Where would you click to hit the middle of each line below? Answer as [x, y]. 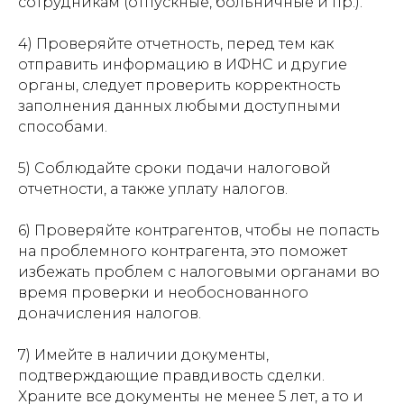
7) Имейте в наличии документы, [143, 355]
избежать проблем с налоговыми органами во [199, 272]
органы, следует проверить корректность [179, 85]
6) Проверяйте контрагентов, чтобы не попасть [199, 230]
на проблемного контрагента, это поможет [183, 251]
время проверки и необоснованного [163, 293]
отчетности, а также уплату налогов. [153, 189]
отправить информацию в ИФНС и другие [183, 64]
